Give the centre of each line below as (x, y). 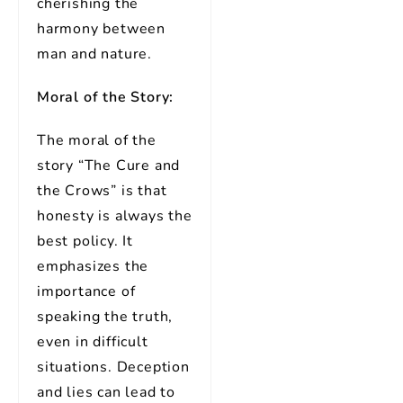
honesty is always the (115, 216)
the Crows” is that (102, 191)
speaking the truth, (105, 317)
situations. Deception (113, 367)
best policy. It (85, 241)
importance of (86, 291)
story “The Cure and (109, 166)
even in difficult (93, 342)
